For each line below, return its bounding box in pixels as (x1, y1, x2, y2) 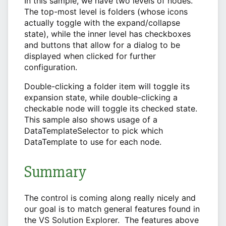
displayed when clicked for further (24, 51, 156, 62)
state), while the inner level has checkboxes (24, 29, 191, 39)
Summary (24, 162, 86, 182)
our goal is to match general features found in (24, 204, 200, 214)
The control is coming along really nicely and (24, 193, 196, 203)
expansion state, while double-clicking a (24, 92, 178, 103)
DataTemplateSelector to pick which (24, 126, 163, 136)
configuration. (24, 62, 77, 73)
